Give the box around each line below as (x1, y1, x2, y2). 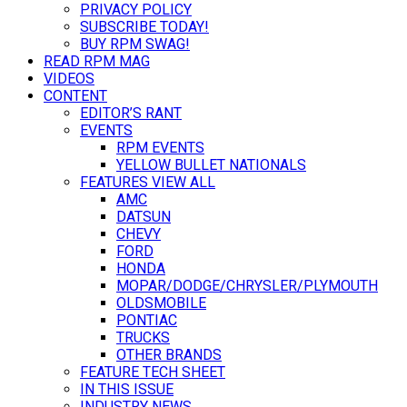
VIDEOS (44, 70, 94, 88)
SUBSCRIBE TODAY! (80, 18, 209, 36)
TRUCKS (116, 329, 170, 347)
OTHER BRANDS (116, 346, 222, 364)
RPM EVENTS (116, 139, 204, 157)
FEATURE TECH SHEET (80, 363, 225, 382)
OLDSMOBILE (116, 294, 206, 313)
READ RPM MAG (44, 53, 150, 71)
